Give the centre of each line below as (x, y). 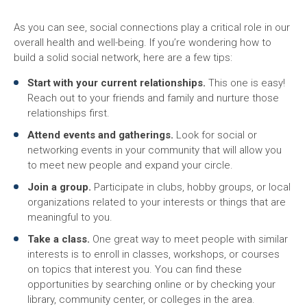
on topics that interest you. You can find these (135, 269)
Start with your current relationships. (118, 83)
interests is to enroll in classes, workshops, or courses (153, 254)
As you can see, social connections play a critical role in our (152, 27)
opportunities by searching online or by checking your (151, 284)
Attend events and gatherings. (100, 135)
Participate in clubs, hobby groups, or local (191, 187)
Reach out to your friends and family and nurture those (153, 98)
